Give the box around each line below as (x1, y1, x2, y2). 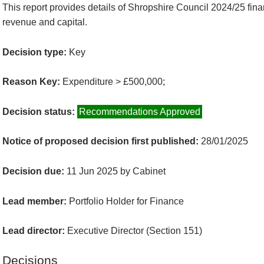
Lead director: (2, 226, 67, 236)
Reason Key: (2, 77, 60, 87)
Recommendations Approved (79, 106, 200, 117)
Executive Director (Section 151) (67, 226, 202, 236)
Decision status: (2, 106, 77, 117)
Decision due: (2, 166, 67, 176)
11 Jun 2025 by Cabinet (67, 166, 166, 176)
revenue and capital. (2, 17, 87, 27)
